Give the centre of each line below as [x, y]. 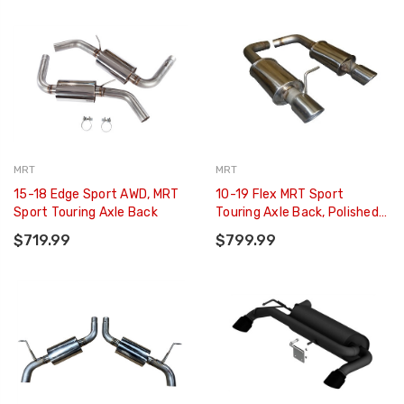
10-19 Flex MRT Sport [280, 195]
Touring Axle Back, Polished [297, 213]
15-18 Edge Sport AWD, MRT [97, 195]
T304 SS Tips [256, 231]
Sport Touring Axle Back [86, 213]
